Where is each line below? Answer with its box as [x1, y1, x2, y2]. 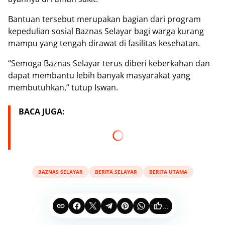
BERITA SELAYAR [94, 168, 137, 175]
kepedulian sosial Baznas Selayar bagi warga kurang [8, 26, 204, 37]
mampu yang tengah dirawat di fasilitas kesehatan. [8, 38, 200, 49]
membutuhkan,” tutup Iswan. [8, 82, 118, 93]
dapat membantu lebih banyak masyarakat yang [8, 70, 190, 81]
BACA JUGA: [19, 106, 65, 118]
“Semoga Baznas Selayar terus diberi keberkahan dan [8, 58, 210, 69]
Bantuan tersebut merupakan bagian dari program [8, 14, 201, 25]
